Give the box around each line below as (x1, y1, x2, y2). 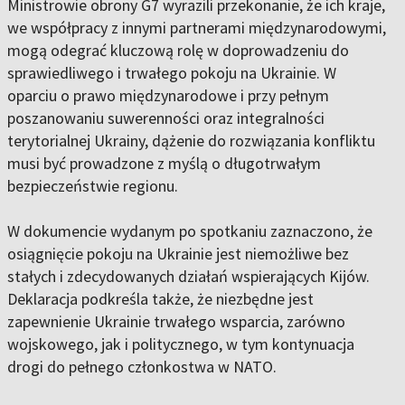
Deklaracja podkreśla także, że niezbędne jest (7, 288, 314, 310)
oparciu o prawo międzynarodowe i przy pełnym (7, 85, 329, 107)
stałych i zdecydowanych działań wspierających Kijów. (7, 266, 370, 287)
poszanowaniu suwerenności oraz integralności (7, 108, 325, 129)
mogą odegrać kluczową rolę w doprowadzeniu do (7, 40, 349, 61)
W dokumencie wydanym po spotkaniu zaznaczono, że (7, 221, 372, 242)
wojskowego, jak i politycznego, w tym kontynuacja (7, 334, 354, 355)
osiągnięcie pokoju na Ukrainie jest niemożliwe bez (7, 243, 349, 265)
